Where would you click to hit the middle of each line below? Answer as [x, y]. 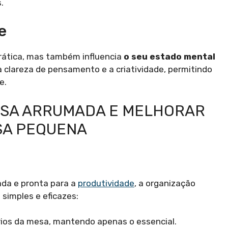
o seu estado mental [169, 57]
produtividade [106, 183]
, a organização [165, 183]
